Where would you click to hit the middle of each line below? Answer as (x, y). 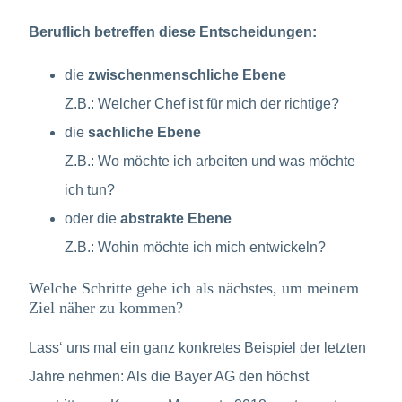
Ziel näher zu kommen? (106, 307)
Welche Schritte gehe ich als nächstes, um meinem (194, 288)
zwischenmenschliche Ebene (187, 74)
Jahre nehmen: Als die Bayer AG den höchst (169, 376)
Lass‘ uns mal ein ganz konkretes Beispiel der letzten (197, 347)
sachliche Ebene (144, 132)
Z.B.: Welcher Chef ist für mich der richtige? (202, 103)
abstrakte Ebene (176, 218)
